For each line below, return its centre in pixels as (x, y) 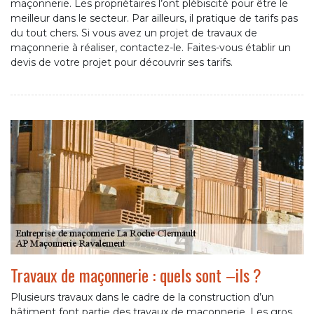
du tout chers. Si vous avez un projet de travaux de (134, 33)
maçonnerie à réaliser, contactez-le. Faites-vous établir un (151, 48)
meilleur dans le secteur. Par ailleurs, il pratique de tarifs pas (154, 19)
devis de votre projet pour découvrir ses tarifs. (122, 63)
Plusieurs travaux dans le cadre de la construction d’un (142, 298)
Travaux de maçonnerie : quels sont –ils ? (136, 275)
